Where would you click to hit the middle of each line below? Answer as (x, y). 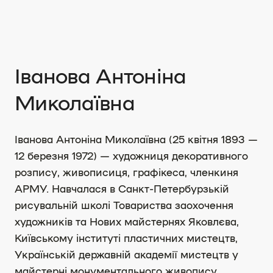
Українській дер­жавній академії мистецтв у (126, 254)
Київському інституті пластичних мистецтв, (126, 238)
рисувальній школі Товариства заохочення (124, 205)
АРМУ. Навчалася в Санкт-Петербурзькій (122, 188)
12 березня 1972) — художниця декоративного (131, 155)
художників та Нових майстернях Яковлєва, (127, 221)
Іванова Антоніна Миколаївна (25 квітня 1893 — (136, 139)
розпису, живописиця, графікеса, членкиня (126, 172)
